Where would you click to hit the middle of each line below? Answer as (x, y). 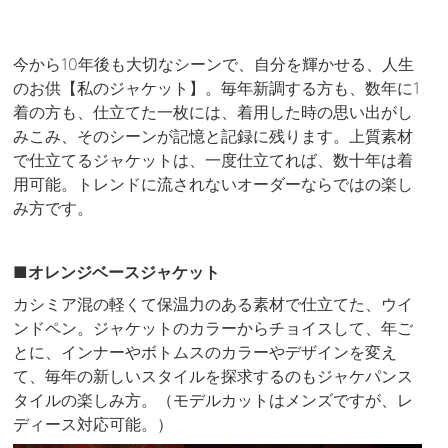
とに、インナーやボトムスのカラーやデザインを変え (205, 352)
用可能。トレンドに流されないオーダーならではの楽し (213, 183)
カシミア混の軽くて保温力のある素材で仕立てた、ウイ (213, 304)
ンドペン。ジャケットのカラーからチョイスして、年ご (213, 328)
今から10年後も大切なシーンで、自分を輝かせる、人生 (214, 63)
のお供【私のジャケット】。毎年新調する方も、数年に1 (217, 87)
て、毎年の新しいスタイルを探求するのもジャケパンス (213, 376)
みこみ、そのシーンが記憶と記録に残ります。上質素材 (213, 135)
